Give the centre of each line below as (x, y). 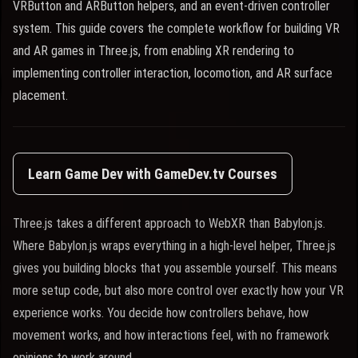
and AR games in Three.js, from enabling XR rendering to (153, 51)
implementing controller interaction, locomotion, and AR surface (173, 73)
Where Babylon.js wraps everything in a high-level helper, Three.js (174, 246)
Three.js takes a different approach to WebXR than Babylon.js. (169, 223)
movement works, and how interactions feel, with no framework (171, 335)
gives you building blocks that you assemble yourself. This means (175, 268)
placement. (40, 95)
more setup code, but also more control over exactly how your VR (178, 290)
